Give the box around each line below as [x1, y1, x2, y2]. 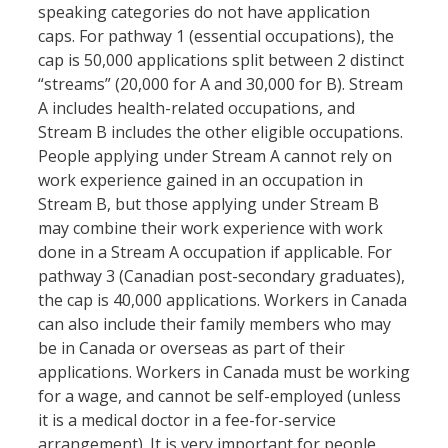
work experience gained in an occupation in [38, 169, 363, 192]
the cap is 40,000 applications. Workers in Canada [38, 289, 407, 312]
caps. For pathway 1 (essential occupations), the [38, 25, 394, 48]
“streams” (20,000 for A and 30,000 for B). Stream [38, 73, 403, 96]
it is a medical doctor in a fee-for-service [38, 409, 336, 432]
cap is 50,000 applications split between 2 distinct [38, 49, 404, 72]
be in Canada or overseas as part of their [38, 337, 345, 360]
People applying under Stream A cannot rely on [38, 145, 392, 168]
